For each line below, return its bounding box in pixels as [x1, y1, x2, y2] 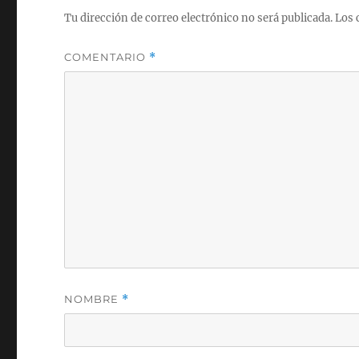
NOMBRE [64, 292, 123, 305]
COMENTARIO [64, 50, 150, 63]
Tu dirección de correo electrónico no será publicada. [64, 10, 333, 25]
